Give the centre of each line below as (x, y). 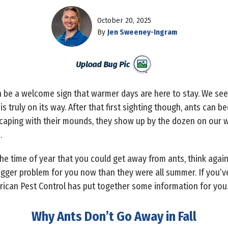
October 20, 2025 (124, 20)
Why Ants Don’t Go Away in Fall (114, 216)
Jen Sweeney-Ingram (142, 32)
